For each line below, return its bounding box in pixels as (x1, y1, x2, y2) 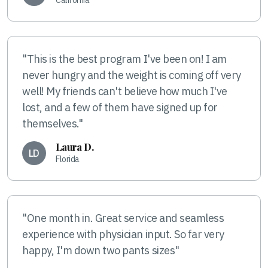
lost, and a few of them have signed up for (22, 100, 218, 114)
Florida (56, 153, 80, 165)
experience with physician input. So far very (22, 227, 224, 241)
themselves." (22, 116, 83, 130)
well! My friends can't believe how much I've (22, 84, 227, 98)
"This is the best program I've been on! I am (22, 51, 227, 66)
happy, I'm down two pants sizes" (22, 243, 179, 257)
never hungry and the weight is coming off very (22, 68, 241, 82)
